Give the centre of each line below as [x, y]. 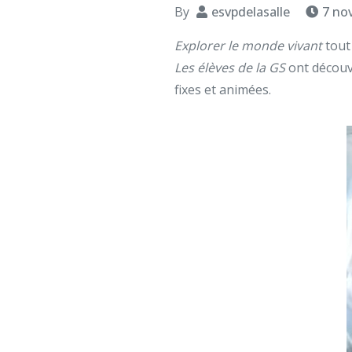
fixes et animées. [223, 89]
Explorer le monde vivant [248, 45]
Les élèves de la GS [230, 67]
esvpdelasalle [251, 11]
